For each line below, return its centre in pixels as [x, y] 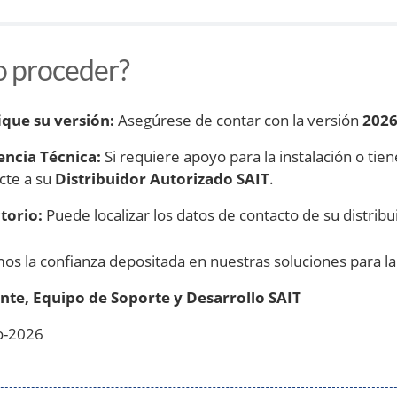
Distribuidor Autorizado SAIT [162, 178]
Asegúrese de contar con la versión [238, 120]
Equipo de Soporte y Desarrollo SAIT [167, 297]
